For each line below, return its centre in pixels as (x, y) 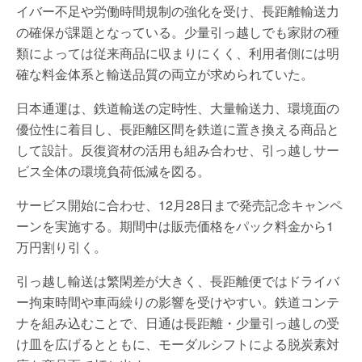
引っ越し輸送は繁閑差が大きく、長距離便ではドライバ (178, 280)
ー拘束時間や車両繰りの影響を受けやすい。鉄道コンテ (178, 301)
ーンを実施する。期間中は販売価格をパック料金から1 (175, 225)
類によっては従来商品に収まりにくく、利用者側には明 (178, 53)
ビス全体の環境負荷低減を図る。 (113, 170)
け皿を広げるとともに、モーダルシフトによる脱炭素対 (178, 343)
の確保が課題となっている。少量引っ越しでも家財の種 (178, 32)
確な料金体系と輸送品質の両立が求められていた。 (165, 74)
